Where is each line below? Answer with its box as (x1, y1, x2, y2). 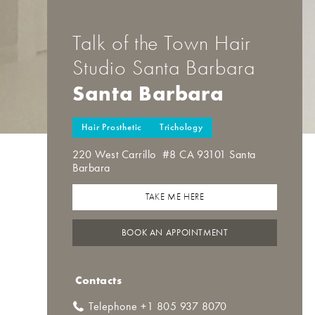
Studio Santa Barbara (72, 55, 255, 80)
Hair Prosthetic (82, 122, 142, 134)
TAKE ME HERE (145, 192, 205, 202)
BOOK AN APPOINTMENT (121, 227, 229, 238)
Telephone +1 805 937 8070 (89, 300, 227, 314)
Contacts (75, 273, 122, 288)
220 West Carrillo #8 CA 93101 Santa (72, 147, 256, 161)
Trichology (159, 122, 203, 134)
